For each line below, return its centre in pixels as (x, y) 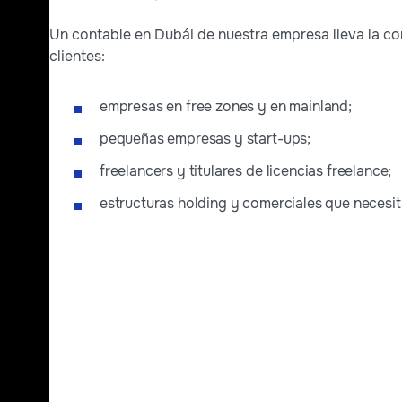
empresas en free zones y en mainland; (225, 107)
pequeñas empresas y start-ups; (205, 139)
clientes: (77, 57)
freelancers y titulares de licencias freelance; (245, 171)
